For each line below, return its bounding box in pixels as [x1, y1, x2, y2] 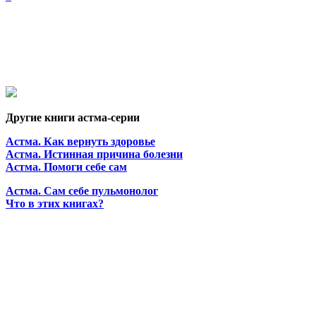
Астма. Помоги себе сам [6, 160, 127, 173]
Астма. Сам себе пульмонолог [6, 184, 158, 197]
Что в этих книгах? [6, 197, 104, 209]
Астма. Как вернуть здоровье [6, 135, 155, 147]
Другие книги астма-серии [6, 111, 140, 123]
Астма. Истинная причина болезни [6, 147, 183, 160]
